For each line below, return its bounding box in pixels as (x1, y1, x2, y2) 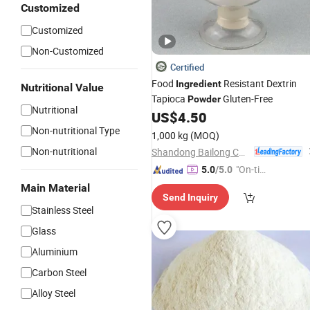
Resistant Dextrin (221, 77, 297, 90)
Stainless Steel (32, 203, 93, 217)
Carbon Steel (32, 266, 86, 279)
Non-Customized (32, 44, 104, 57)
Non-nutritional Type (32, 124, 120, 137)
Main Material (21, 181, 90, 194)
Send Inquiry (163, 192, 218, 203)
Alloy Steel (32, 286, 75, 300)
